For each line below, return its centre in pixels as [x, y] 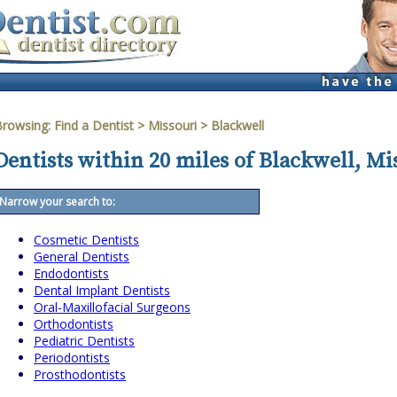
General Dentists [82, 257]
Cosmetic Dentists [86, 240]
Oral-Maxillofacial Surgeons [112, 307]
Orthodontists [74, 324]
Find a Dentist [94, 125]
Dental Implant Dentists [102, 291]
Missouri [172, 125]
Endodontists [71, 274]
